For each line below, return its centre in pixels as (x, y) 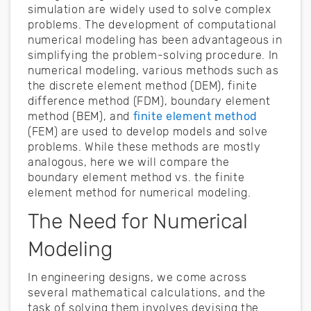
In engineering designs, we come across (137, 277)
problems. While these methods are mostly (144, 146)
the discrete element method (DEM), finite (143, 85)
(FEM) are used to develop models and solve (148, 131)
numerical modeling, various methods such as (153, 70)
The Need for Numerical (138, 221)
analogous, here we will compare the (129, 162)
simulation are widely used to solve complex (150, 9)
